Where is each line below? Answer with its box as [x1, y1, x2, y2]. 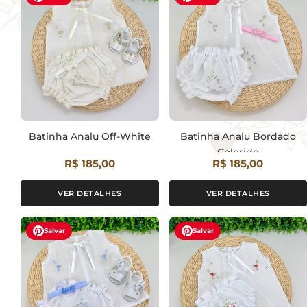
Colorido [217, 145, 259, 158]
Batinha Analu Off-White [28, 130, 151, 143]
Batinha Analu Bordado [180, 130, 296, 143]
